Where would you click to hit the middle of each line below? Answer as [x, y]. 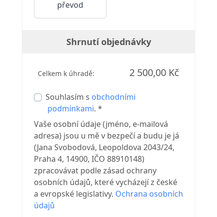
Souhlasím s [68, 97]
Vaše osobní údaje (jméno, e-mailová [101, 124]
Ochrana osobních [149, 194]
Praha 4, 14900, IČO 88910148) [89, 159]
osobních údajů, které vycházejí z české [105, 182]
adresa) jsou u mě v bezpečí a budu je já [106, 136]
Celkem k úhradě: [66, 74]
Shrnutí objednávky [108, 42]
